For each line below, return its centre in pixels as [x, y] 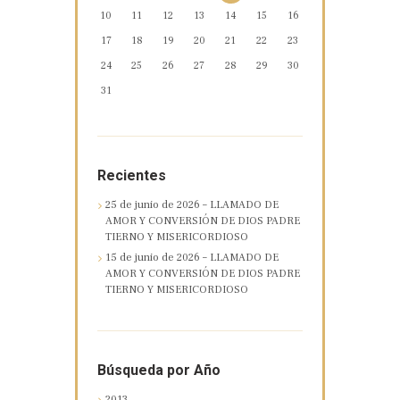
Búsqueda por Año [158, 371]
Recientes [131, 175]
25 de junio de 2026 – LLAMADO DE [192, 204]
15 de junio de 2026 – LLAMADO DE [192, 258]
